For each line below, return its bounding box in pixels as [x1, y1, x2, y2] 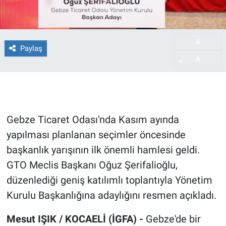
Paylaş [20, 43, 42, 53]
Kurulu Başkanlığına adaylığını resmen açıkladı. [6, 189, 216, 202]
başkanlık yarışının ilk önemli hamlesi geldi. [6, 144, 200, 156]
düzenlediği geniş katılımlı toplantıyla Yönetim [6, 174, 212, 187]
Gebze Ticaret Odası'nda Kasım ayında [6, 114, 179, 126]
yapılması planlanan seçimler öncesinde [6, 129, 186, 141]
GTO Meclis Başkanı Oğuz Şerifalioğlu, [6, 159, 178, 172]
